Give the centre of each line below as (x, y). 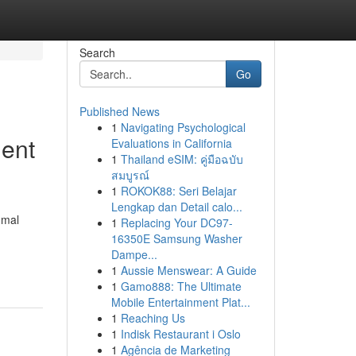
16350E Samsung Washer (176, 238)
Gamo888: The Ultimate (181, 286)
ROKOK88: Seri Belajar (178, 191)
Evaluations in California (171, 143)
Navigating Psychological (183, 127)
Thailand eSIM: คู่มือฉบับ (182, 159)
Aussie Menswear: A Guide (188, 270)
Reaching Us (153, 318)
